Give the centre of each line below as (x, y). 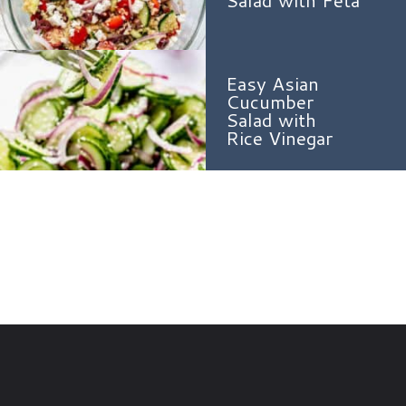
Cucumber (269, 102)
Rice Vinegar (279, 138)
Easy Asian (272, 84)
